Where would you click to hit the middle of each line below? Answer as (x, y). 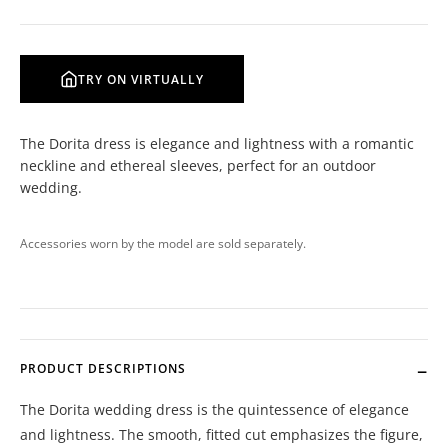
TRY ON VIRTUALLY (141, 79)
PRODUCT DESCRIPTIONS (103, 368)
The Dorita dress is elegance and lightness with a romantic (217, 143)
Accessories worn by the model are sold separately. (163, 243)
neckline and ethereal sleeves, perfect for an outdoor (198, 165)
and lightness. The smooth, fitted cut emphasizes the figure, (221, 434)
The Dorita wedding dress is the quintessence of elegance (214, 409)
